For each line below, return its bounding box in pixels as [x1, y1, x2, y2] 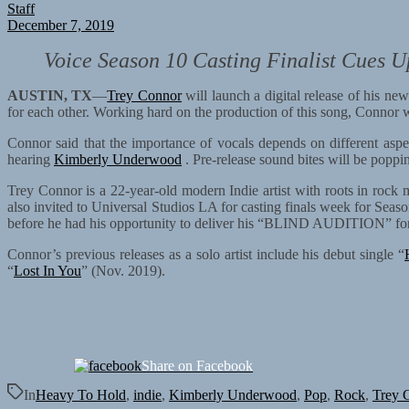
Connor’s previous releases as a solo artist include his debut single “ [7, 246, 405, 262]
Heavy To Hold [36, 386, 126, 403]
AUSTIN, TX [7, 87, 93, 103]
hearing [7, 151, 54, 167]
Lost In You [14, 262, 81, 278]
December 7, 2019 [7, 16, 114, 33]
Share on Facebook [142, 357, 253, 373]
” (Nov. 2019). [81, 262, 165, 278]
